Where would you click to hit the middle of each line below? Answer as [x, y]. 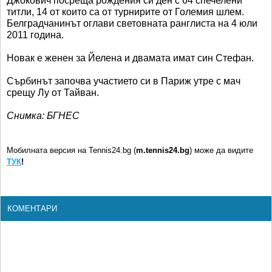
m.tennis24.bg [163, 150]
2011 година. [35, 35]
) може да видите [221, 150]
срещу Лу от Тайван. [53, 92]
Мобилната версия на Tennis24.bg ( [71, 150]
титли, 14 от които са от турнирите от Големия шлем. [125, 12]
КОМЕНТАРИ [32, 208]
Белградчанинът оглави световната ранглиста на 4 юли [132, 23]
